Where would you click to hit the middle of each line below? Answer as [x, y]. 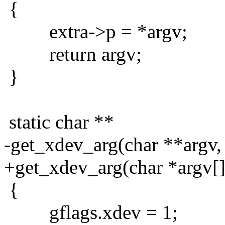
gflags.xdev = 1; [91, 212]
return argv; [73, 54]
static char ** [59, 122]
